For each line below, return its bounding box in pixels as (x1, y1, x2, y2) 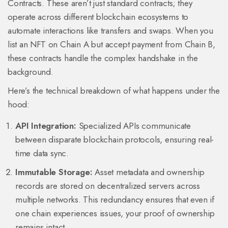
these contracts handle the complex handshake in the (8, 52, 198, 65)
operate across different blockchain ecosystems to (8, 11, 189, 23)
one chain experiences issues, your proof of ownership (15, 207, 215, 220)
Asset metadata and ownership (92, 166, 205, 179)
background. (8, 66, 53, 78)
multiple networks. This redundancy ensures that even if (15, 193, 214, 206)
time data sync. (15, 147, 69, 160)
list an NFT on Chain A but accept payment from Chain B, (8, 38, 215, 51)
